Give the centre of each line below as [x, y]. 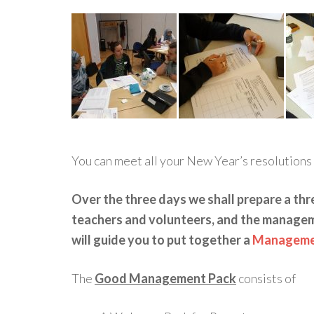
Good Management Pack [165, 278]
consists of [266, 278]
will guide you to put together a [162, 240]
